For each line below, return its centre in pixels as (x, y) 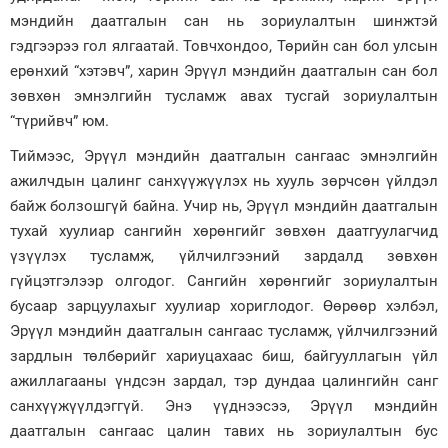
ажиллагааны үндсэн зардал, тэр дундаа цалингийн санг (224, 381)
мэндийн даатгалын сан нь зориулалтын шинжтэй (224, 21)
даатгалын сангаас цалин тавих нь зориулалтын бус (224, 431)
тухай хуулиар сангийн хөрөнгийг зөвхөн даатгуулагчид (224, 231)
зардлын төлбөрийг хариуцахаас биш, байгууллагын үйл (224, 356)
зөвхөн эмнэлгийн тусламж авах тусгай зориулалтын (224, 96)
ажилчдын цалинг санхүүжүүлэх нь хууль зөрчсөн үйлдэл (224, 181)
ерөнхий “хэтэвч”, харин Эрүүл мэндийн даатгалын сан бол (224, 71)
